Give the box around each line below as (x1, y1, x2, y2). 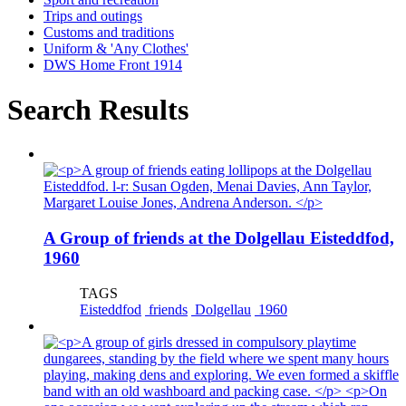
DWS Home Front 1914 (43, 57, 182, 73)
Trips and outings (43, 8, 142, 24)
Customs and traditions (43, 24, 174, 41)
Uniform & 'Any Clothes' (43, 41, 188, 57)
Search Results (7, 92, 188, 126)
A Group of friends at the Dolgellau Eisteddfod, (43, 227, 394, 247)
